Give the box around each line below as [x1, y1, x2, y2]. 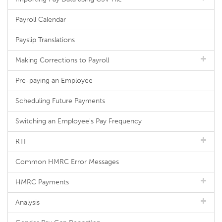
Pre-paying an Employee [15, 76, 93, 85]
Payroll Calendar [15, 15, 66, 24]
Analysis [15, 198, 40, 207]
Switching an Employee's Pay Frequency [15, 117, 142, 125]
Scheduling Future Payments [15, 97, 105, 105]
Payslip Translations [15, 36, 75, 44]
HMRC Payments [15, 178, 69, 186]
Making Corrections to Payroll [15, 56, 109, 64]
